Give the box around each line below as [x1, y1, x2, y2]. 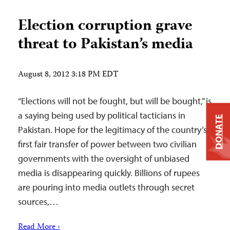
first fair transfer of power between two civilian [18, 138, 197, 150]
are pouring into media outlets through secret [18, 181, 195, 193]
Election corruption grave [18, 14, 192, 39]
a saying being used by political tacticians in [18, 109, 185, 121]
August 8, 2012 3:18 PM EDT [18, 68, 119, 82]
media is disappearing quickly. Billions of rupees [18, 167, 200, 179]
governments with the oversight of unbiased [18, 152, 189, 164]
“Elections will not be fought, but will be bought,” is [18, 95, 212, 107]
